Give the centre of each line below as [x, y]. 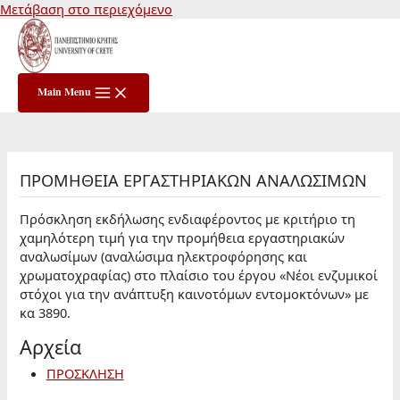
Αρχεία [51, 347]
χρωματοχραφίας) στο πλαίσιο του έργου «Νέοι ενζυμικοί [199, 275]
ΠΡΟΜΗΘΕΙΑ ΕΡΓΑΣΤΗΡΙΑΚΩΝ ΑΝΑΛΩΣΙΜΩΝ [194, 180]
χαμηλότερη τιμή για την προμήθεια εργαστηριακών [183, 238]
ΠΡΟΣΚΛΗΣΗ [85, 374]
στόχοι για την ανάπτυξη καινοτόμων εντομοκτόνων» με [195, 294]
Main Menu [64, 91]
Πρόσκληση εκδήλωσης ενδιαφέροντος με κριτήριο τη [188, 219]
